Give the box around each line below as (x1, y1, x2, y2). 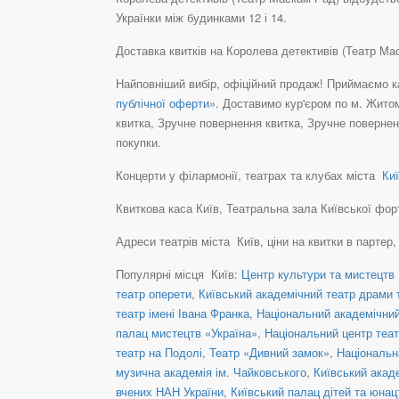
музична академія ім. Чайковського (116, 362, 306, 380)
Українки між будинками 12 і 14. (116, 8, 287, 26)
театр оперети (116, 284, 191, 302)
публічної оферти (116, 94, 209, 111)
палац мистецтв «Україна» (116, 323, 257, 341)
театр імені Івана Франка (116, 304, 249, 322)
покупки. (116, 133, 161, 151)
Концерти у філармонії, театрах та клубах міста (116, 166, 379, 183)
